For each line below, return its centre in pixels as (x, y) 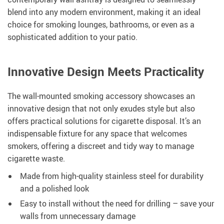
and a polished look (54, 189)
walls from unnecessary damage (78, 216)
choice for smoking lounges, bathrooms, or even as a (101, 25)
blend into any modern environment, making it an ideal (104, 12)
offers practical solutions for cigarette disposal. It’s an (104, 121)
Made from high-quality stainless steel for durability (112, 176)
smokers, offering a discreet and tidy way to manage (101, 146)
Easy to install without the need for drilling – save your (117, 204)
